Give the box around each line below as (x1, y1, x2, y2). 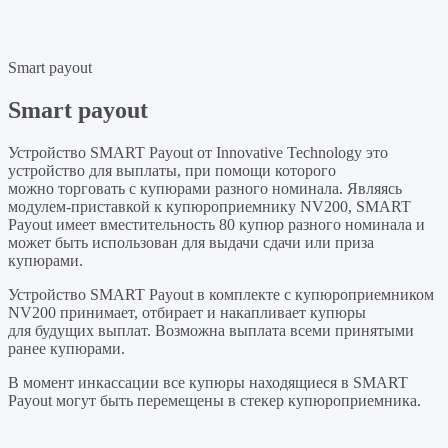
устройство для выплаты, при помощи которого (8, 162, 336, 180)
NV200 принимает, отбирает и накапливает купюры (8, 304, 366, 322)
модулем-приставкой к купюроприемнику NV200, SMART (8, 198, 411, 216)
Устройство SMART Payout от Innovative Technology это (8, 144, 388, 162)
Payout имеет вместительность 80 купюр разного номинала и (8, 216, 425, 234)
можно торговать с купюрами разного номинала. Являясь (8, 180, 402, 198)
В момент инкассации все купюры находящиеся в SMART (8, 374, 408, 392)
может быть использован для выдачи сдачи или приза (8, 234, 374, 252)
